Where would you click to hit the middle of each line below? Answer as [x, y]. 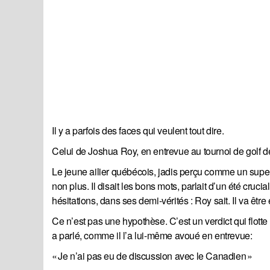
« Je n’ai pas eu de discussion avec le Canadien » [152, 256]
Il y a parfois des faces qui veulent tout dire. [138, 131]
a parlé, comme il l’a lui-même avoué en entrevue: [152, 236]
